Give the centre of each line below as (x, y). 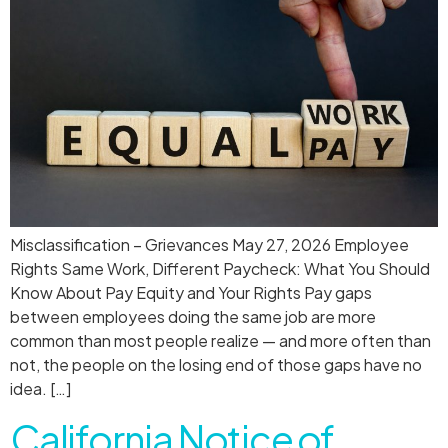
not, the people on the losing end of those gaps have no (216, 365)
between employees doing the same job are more (193, 317)
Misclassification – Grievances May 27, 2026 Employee (209, 245)
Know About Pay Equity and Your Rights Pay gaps (191, 293)
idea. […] (40, 389)
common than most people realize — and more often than (220, 341)
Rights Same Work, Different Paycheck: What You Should (220, 269)
